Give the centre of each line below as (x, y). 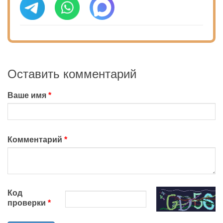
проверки (27, 203)
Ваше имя (27, 96)
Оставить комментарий (72, 74)
